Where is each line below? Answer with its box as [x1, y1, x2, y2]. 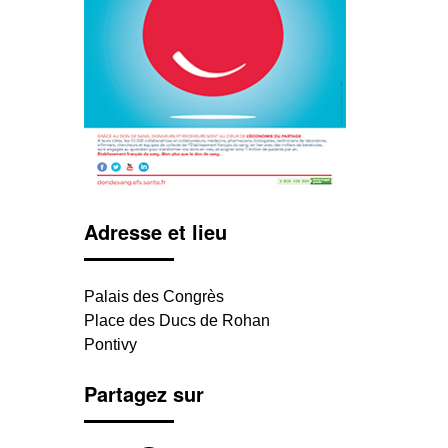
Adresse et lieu [83, 217, 227, 247]
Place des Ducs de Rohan [83, 312, 270, 330]
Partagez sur [83, 379, 204, 409]
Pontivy [83, 336, 137, 354]
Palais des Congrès [83, 288, 224, 306]
